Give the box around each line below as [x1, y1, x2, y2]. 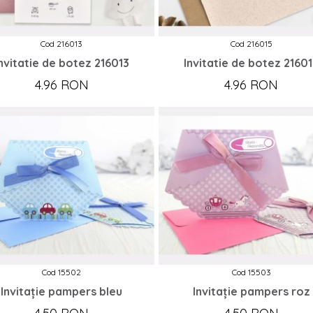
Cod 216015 [230, 38, 272, 49]
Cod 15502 [42, 266, 82, 277]
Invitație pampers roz [192, 284, 310, 298]
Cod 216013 [41, 38, 83, 49]
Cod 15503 [231, 266, 271, 277]
